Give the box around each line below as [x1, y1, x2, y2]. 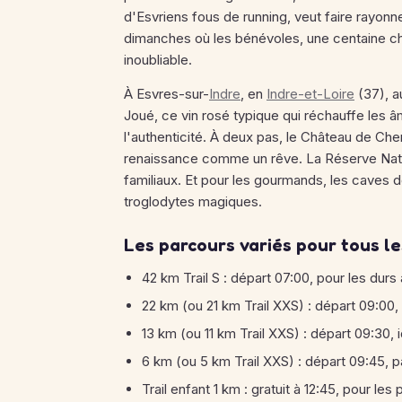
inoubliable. [124, 51, 192, 68]
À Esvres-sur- [124, 85, 209, 102]
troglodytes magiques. [124, 193, 262, 210]
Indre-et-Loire [267, 85, 354, 102]
